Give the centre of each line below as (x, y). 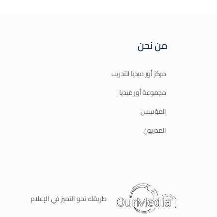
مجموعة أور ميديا (143, 93)
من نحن (153, 46)
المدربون (155, 131)
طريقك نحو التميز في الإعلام (69, 198)
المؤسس (153, 112)
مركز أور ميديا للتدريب (139, 74)
